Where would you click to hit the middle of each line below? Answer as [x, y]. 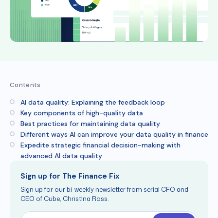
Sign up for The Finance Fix [70, 176]
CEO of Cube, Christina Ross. [64, 199]
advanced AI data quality [61, 156]
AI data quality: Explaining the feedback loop [93, 102]
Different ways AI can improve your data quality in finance [114, 135]
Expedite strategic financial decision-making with [100, 145]
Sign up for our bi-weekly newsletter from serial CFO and [104, 190]
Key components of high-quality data [82, 113]
